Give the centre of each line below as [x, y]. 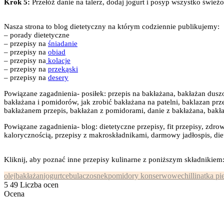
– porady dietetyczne [37, 35]
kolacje [58, 61]
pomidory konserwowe [144, 176]
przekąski [63, 69]
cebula [72, 176]
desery [58, 78]
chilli [189, 176]
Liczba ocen [39, 185]
